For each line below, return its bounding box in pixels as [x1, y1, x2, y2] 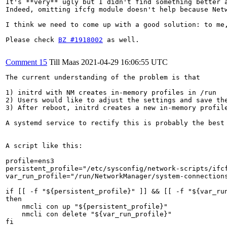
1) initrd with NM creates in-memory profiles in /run [6, 88, 216, 96]
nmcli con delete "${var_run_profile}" [6, 210, 172, 218]
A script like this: [6, 141, 83, 149]
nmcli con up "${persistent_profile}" [6, 202, 168, 210]
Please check [6, 35, 58, 44]
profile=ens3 [6, 157, 54, 165]
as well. [103, 35, 139, 44]
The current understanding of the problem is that [6, 73, 200, 81]
